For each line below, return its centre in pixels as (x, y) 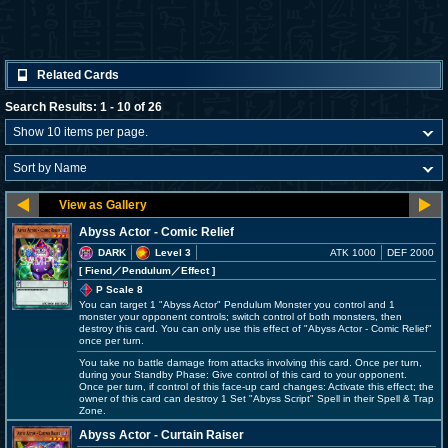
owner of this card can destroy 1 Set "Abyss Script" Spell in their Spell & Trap (256, 399)
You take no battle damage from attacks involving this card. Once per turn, (250, 363)
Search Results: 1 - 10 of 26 (83, 107)
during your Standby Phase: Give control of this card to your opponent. (243, 375)
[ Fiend (95, 270)
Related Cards (78, 75)
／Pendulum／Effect (160, 270)
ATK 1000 (353, 252)
